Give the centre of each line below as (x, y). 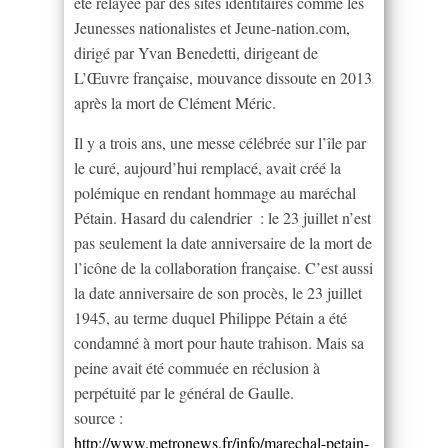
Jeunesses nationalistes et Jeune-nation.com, (212, 27)
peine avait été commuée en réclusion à (197, 367)
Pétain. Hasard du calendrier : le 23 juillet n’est (222, 217)
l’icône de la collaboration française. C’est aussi (223, 267)
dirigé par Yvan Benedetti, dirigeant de (196, 52)
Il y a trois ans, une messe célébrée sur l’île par (220, 142)
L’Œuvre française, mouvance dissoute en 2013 (223, 77)
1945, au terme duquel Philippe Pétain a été (210, 317)
